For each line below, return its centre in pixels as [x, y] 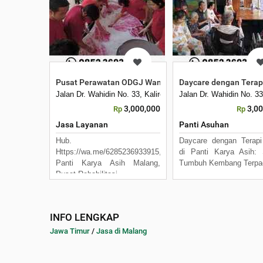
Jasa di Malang [122, 231]
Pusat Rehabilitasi [87, 174]
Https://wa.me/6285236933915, [109, 151]
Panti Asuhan [204, 124]
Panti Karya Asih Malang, [108, 163]
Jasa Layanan [82, 124]
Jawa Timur [70, 231]
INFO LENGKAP [85, 217]
